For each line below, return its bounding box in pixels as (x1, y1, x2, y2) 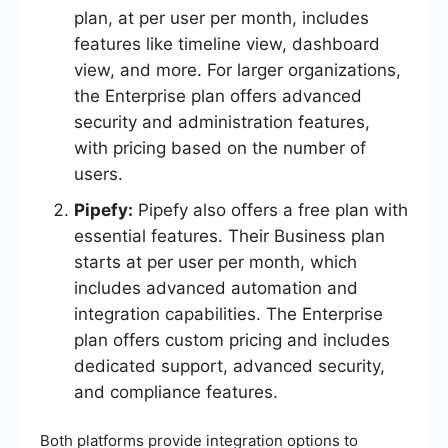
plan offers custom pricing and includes (74, 330, 390, 351)
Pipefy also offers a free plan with (133, 200, 408, 221)
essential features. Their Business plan (74, 226, 385, 247)
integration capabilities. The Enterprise (74, 304, 383, 325)
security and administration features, (74, 112, 370, 133)
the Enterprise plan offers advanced (74, 86, 362, 107)
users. (74, 164, 123, 185)
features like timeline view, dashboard (74, 34, 380, 55)
